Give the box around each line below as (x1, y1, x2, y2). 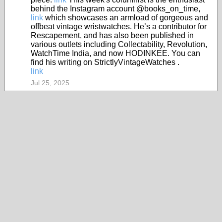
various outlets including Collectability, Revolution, (31, 40, 207, 49)
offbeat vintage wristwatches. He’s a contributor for (31, 22, 207, 31)
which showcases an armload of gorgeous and (43, 13, 208, 22)
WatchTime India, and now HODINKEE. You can (31, 49, 200, 57)
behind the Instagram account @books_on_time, (31, 4, 200, 13)
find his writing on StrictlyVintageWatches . (31, 58, 179, 66)
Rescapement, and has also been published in (31, 31, 194, 40)
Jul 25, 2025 (31, 79, 69, 87)
